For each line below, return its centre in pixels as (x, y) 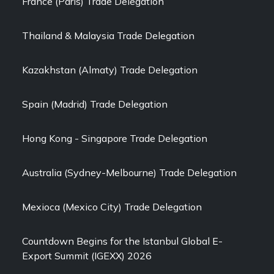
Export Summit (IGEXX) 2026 (87, 256)
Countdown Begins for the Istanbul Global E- (122, 241)
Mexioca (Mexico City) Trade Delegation (112, 207)
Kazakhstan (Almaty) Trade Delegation (110, 70)
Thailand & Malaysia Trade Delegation (108, 35)
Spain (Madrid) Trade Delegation (95, 104)
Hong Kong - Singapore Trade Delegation (115, 138)
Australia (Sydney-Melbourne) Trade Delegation (129, 172)
